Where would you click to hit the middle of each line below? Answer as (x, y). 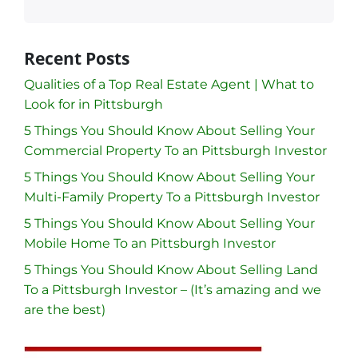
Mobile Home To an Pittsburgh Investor (150, 243)
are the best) (65, 309)
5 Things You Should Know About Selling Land (171, 269)
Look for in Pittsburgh (93, 104)
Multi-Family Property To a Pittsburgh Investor (172, 197)
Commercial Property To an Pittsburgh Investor (175, 150)
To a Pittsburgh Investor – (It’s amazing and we (173, 289)
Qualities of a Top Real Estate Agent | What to (169, 84)
